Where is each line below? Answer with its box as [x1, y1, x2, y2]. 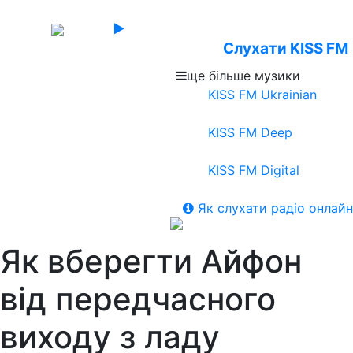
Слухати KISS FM [222, 39, 348, 58]
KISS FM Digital [203, 162, 299, 178]
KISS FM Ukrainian [203, 87, 317, 102]
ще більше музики [186, 68, 300, 84]
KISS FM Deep [203, 124, 292, 140]
